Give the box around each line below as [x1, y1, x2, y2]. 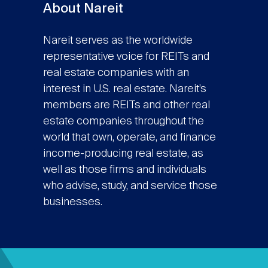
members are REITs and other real [42, 100, 210, 111]
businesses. [42, 197, 102, 208]
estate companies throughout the [42, 116, 204, 127]
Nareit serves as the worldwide [42, 35, 193, 47]
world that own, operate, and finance [42, 132, 216, 144]
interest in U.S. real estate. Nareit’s [42, 84, 206, 95]
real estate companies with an [42, 68, 189, 79]
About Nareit [42, 2, 123, 16]
